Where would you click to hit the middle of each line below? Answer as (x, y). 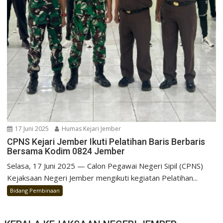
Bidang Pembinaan (35, 191)
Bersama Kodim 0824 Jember (66, 151)
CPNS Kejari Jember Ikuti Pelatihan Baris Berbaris (106, 142)
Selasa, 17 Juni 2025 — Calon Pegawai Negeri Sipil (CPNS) (105, 166)
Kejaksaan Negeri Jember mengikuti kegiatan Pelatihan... (103, 178)
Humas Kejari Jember (91, 129)
